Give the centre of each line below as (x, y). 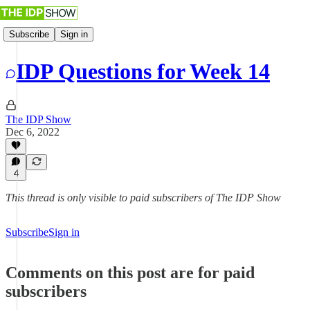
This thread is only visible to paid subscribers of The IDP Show (143, 198)
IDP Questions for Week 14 (143, 72)
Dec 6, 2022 (33, 131)
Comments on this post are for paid (130, 272)
